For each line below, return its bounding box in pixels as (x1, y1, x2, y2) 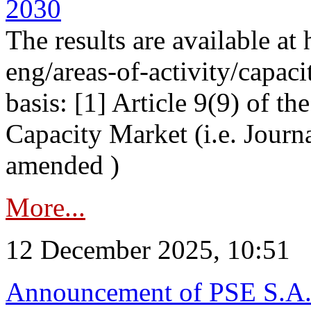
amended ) (6, 150, 119, 180)
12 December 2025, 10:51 (6, 235, 290, 264)
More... (6, 192, 85, 222)
